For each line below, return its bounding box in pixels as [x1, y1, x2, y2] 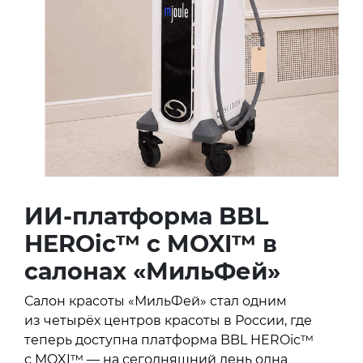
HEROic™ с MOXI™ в [24, 228, 277, 258]
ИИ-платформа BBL [24, 201, 268, 230]
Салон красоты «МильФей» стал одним [24, 293, 287, 309]
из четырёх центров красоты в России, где [24, 312, 312, 328]
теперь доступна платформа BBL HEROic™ [24, 331, 314, 348]
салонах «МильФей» [24, 256, 280, 285]
